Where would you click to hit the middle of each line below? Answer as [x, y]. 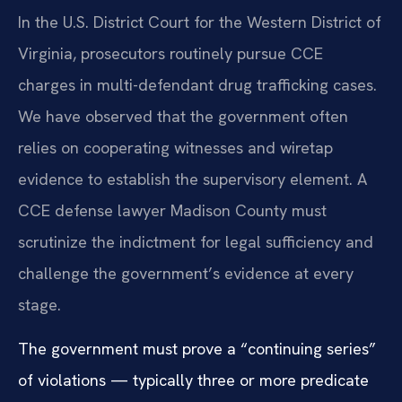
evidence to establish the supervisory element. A [192, 179]
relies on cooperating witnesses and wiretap [175, 148]
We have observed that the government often [183, 117]
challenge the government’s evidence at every [186, 274]
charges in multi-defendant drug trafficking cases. [197, 85]
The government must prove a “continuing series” [197, 349]
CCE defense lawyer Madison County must [172, 211]
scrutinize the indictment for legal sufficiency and [196, 242]
